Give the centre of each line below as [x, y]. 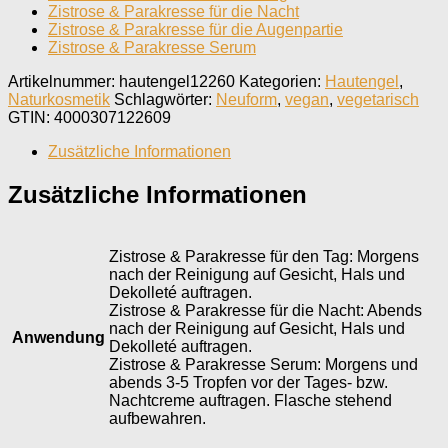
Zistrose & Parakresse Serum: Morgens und [263, 364]
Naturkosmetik [59, 99]
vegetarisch [378, 99]
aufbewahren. [157, 418]
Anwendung [58, 337]
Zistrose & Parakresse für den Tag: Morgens [264, 256]
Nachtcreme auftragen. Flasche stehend [250, 400]
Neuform [246, 99]
